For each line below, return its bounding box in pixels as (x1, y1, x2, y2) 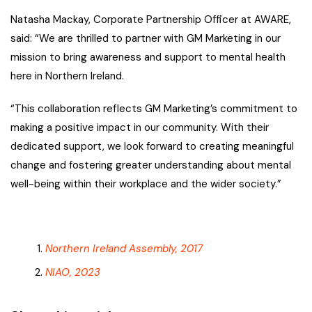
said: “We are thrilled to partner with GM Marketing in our (10, 31, 281, 46)
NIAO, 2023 (45, 265, 100, 280)
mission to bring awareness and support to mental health (10, 50, 286, 65)
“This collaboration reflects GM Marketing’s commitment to (10, 102, 297, 116)
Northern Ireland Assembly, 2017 (45, 242, 203, 256)
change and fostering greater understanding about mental (10, 158, 291, 173)
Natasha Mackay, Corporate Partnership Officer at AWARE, (10, 13, 291, 27)
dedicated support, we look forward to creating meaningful (10, 139, 294, 154)
